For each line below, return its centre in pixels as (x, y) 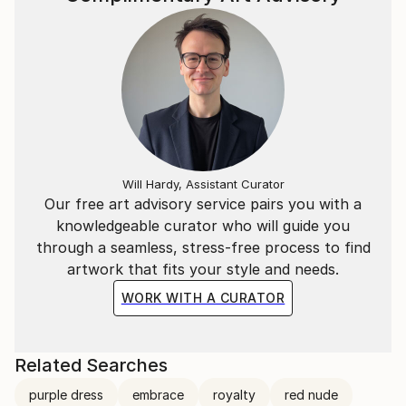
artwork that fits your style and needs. (203, 269)
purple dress (66, 395)
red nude (311, 395)
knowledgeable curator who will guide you (203, 226)
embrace (158, 395)
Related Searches (91, 365)
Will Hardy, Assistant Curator (203, 184)
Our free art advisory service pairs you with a (203, 204)
